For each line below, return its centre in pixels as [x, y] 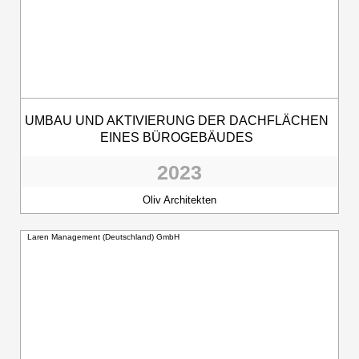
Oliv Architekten [179, 200]
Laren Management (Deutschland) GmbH [103, 236]
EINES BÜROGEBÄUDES [176, 137]
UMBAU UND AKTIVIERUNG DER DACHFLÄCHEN [176, 120]
